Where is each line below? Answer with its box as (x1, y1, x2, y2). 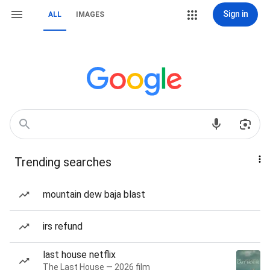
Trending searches (14, 155, 111, 169)
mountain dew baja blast (43, 189, 145, 200)
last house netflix (43, 249, 116, 260)
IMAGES (76, 10, 104, 19)
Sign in (222, 9, 248, 19)
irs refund (43, 221, 83, 232)
